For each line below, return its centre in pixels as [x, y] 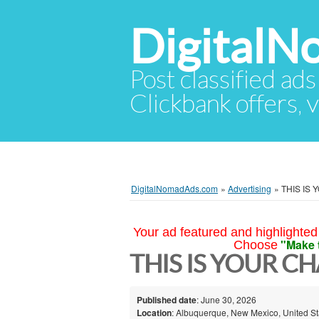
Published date [167, 299]
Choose [255, 245]
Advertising [250, 188]
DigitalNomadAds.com [174, 188]
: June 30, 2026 [226, 299]
